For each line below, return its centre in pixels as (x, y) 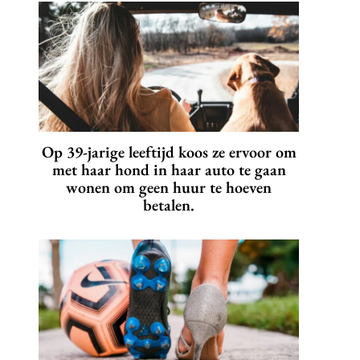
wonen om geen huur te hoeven (169, 188)
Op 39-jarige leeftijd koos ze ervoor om (169, 152)
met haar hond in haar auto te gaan (169, 170)
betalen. (169, 205)
